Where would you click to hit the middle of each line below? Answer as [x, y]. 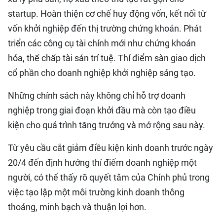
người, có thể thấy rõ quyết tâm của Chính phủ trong [109, 177]
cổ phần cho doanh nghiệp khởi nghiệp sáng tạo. [102, 73]
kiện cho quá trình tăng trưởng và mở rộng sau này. [107, 125]
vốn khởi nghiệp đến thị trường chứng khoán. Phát [105, 28]
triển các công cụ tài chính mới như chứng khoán [102, 43]
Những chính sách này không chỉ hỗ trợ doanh [97, 95]
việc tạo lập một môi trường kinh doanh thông [96, 192]
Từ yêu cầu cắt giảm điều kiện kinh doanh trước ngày [110, 148]
